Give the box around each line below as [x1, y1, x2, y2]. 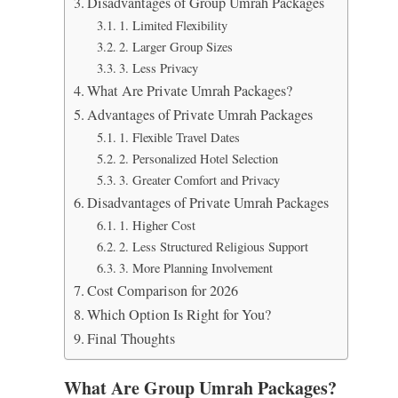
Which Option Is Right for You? [87, 305, 272, 324]
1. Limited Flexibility [118, 17, 227, 34]
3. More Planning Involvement [118, 259, 273, 276]
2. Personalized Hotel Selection [118, 150, 278, 167]
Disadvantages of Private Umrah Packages [87, 193, 330, 212]
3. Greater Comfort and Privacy [118, 171, 280, 188]
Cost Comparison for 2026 [87, 281, 239, 300]
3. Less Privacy [118, 60, 198, 76]
